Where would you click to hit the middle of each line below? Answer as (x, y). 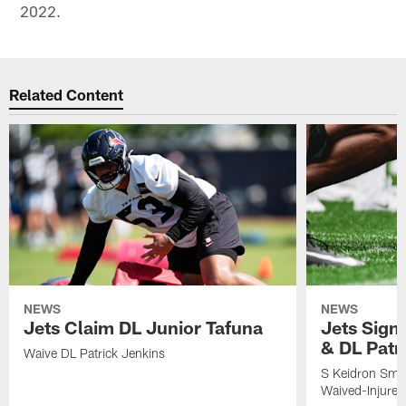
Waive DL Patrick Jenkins (95, 353)
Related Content (67, 94)
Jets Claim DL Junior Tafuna (144, 328)
